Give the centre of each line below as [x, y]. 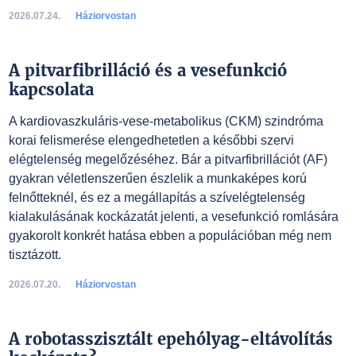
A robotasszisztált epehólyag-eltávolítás [170, 339]
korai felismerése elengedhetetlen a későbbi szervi [151, 140]
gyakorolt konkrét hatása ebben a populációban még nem [170, 236]
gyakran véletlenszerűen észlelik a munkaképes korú [157, 178]
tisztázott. [35, 255]
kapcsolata [51, 89]
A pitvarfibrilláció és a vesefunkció [147, 70]
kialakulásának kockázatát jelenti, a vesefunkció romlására [173, 217]
